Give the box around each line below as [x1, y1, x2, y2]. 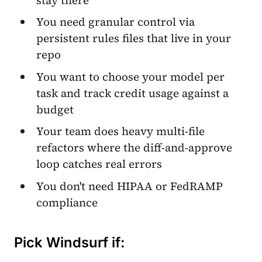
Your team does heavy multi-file [36, 123, 205, 139]
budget [36, 101, 74, 117]
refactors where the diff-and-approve [36, 140, 232, 156]
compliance [36, 194, 98, 210]
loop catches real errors [36, 156, 162, 172]
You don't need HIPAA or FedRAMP [36, 178, 223, 194]
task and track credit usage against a [36, 85, 229, 101]
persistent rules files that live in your [36, 30, 231, 46]
